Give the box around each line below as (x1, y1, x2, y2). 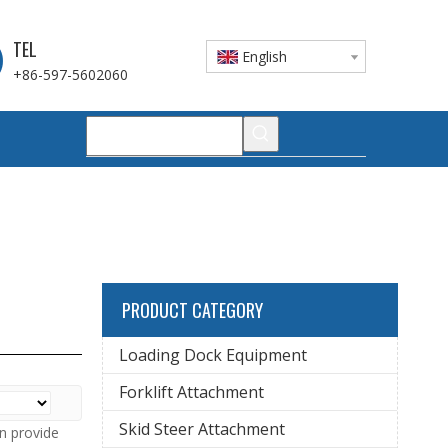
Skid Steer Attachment (119, 418, 285, 440)
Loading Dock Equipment (119, 344, 307, 366)
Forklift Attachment (119, 381, 264, 403)
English (242, 47, 287, 66)
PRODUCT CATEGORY (122, 297, 263, 323)
